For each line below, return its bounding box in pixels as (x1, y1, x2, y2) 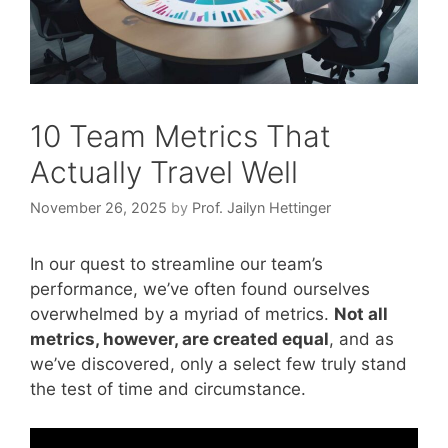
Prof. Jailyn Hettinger (192, 199, 331, 216)
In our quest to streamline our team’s (30, 254, 323, 274)
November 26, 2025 (30, 199, 167, 216)
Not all (334, 304, 388, 324)
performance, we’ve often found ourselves (30, 279, 370, 299)
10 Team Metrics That (30, 117, 331, 154)
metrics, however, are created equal (30, 329, 329, 349)
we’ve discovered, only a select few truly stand (30, 354, 407, 374)
